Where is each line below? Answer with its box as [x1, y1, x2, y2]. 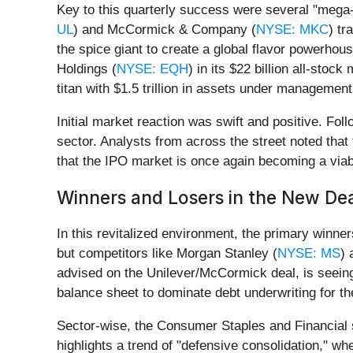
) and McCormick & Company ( [73, 22, 256, 38]
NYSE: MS [277, 246, 340, 262]
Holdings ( [57, 61, 117, 77]
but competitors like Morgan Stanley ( [57, 246, 277, 262]
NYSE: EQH [117, 61, 188, 77]
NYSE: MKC [256, 22, 329, 38]
